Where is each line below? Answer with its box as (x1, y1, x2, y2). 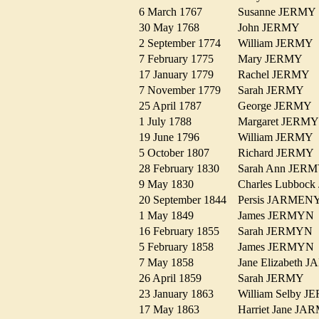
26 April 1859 (139, 272, 210, 285)
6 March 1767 (139, 6, 211, 19)
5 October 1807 (139, 147, 218, 159)
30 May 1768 (139, 21, 208, 34)
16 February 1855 (139, 225, 228, 238)
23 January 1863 (139, 288, 222, 300)
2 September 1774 (139, 37, 229, 50)
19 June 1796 (139, 131, 208, 144)
